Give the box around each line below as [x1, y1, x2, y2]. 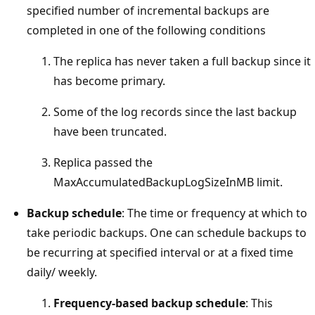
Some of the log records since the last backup [53, 103, 297, 120]
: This [245, 295, 273, 311]
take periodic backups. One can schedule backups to [27, 224, 307, 240]
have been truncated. [53, 123, 167, 139]
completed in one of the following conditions [27, 22, 266, 38]
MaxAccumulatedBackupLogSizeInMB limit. [53, 174, 283, 190]
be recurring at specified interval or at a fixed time [27, 244, 293, 260]
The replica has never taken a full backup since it [53, 53, 311, 69]
